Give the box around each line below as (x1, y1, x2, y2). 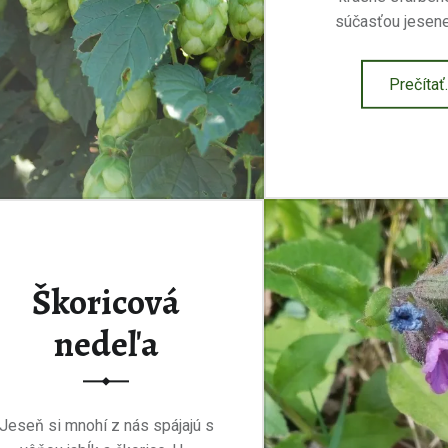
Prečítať (389, 74, 445, 94)
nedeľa (53, 320, 159, 369)
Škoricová (32, 278, 180, 327)
